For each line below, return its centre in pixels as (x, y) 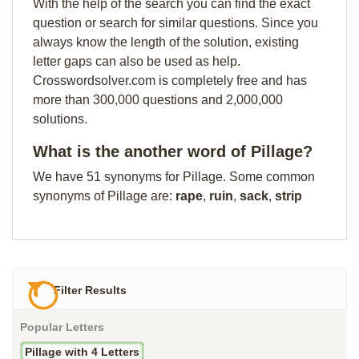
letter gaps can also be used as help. (137, 61)
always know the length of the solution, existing (166, 42)
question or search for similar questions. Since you (175, 23)
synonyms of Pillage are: (104, 196)
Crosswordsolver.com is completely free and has (170, 81)
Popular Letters (62, 327)
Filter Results (89, 290)
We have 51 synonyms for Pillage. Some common (174, 177)
